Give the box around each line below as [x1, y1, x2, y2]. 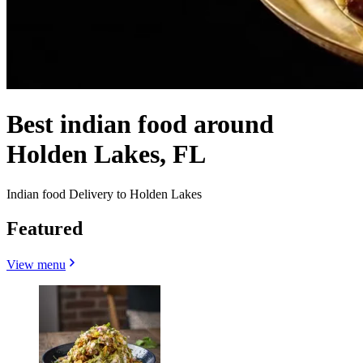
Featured [6, 217, 83, 239]
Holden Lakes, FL [6, 139, 206, 169]
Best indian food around [6, 109, 274, 139]
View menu [6, 257, 66, 271]
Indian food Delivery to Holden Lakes [6, 186, 202, 201]
